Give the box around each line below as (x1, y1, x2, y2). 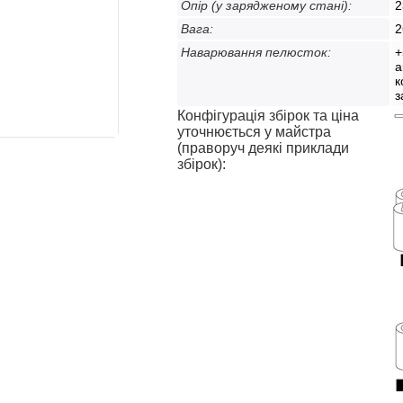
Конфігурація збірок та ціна (176, 107, 359, 123)
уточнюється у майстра (176, 123, 331, 139)
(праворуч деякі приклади (176, 139, 349, 156)
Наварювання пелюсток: (180, 44, 331, 59)
